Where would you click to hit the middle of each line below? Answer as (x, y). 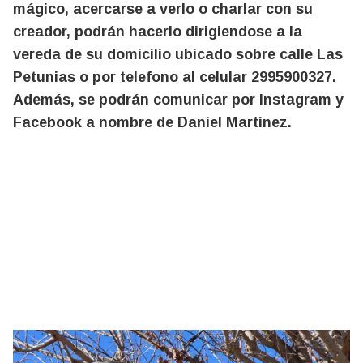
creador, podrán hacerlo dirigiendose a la (158, 32)
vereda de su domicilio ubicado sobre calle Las (178, 55)
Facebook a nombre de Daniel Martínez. (152, 123)
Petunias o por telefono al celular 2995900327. (175, 77)
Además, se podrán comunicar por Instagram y (178, 100)
